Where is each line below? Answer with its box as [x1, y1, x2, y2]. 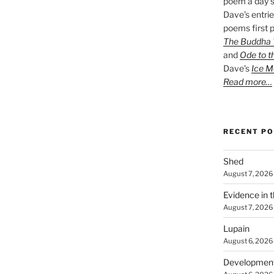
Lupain [223, 223, 250, 234]
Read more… [223, 76, 272, 87]
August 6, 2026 [223, 236, 273, 245]
